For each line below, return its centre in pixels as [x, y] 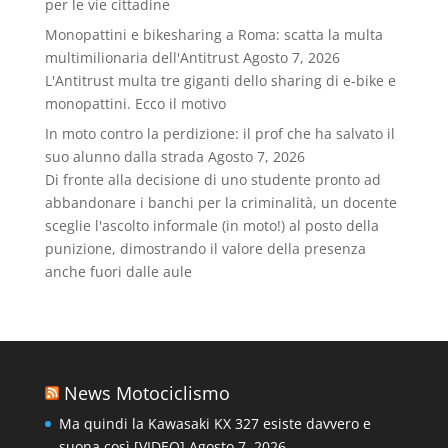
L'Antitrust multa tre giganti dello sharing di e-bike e [220, 80]
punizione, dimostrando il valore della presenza [205, 248]
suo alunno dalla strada [124, 156]
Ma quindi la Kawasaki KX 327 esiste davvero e [214, 423]
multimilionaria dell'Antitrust [141, 57]
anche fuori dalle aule [118, 271]
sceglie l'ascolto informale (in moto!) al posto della [211, 225]
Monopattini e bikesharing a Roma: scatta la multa [213, 34]
